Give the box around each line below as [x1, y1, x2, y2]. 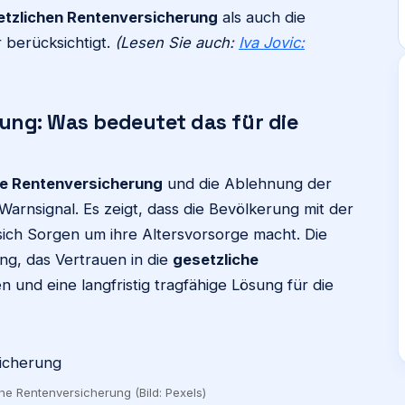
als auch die [218, 8, 306, 26]
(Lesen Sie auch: [115, 33, 239, 52]
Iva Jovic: [239, 33, 305, 52]
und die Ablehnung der [163, 174, 332, 193]
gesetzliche [173, 250, 259, 268]
